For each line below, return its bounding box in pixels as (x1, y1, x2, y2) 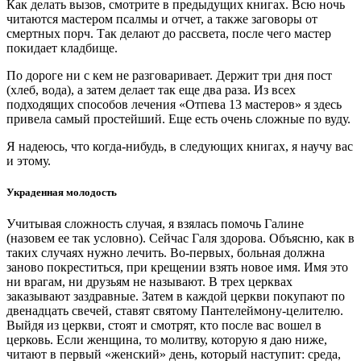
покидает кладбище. (6, 40, 118, 55)
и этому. (6, 153, 51, 168)
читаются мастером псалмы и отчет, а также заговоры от (6, 11, 317, 26)
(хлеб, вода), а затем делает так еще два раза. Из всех (6, 82, 296, 97)
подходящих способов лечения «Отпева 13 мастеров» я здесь (6, 97, 342, 111)
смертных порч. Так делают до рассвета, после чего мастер (6, 26, 331, 40)
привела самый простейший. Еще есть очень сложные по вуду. (6, 111, 351, 126)
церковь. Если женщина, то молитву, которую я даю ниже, (6, 332, 327, 346)
